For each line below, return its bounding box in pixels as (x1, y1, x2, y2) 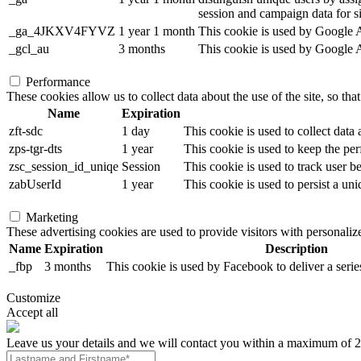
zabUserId (9, 177, 61, 191)
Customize (6, 291, 60, 305)
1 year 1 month (118, 24, 195, 38)
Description (265, 242, 328, 255)
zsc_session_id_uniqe (9, 160, 118, 173)
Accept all (6, 305, 58, 319)
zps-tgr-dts (9, 142, 62, 156)
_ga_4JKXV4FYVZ (9, 24, 115, 38)
